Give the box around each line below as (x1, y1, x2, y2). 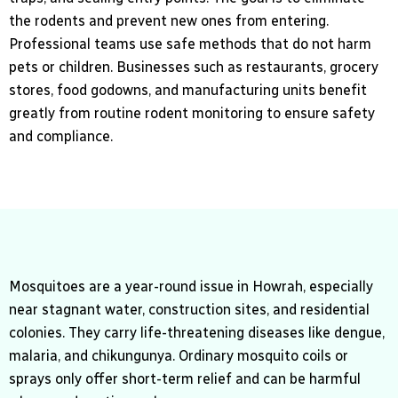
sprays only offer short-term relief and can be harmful (9, 370, 361, 388)
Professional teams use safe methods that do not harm (9, 36, 371, 53)
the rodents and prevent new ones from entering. (9, 12, 329, 30)
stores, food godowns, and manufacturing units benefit (9, 82, 367, 99)
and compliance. (9, 128, 113, 146)
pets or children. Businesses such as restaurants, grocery (9, 59, 378, 76)
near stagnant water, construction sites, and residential (9, 301, 370, 319)
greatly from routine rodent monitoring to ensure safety (9, 105, 375, 123)
